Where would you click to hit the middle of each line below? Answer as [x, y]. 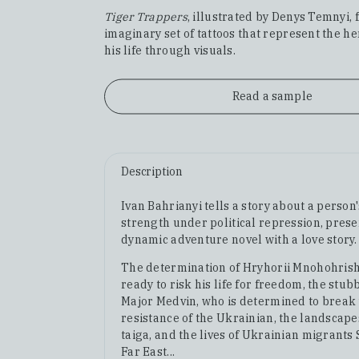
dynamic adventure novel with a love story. [239, 240]
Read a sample [272, 97]
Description [152, 172]
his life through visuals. [170, 51]
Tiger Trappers [146, 17]
